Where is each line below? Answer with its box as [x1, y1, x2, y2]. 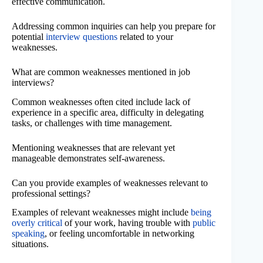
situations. [12, 239, 49, 249]
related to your [117, 31, 173, 42]
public [193, 218, 215, 228]
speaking [12, 228, 45, 239]
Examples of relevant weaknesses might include [12, 207, 191, 218]
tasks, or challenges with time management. [12, 117, 172, 128]
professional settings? [12, 188, 90, 198]
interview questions [46, 31, 117, 42]
